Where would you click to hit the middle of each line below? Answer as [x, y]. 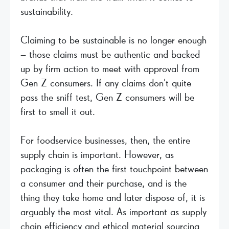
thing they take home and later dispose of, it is [113, 198]
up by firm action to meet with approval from [110, 69]
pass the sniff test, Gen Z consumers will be [107, 97]
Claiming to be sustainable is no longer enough [113, 40]
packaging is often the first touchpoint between [114, 169]
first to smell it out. [58, 112]
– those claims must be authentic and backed [110, 54]
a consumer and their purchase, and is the [104, 183]
